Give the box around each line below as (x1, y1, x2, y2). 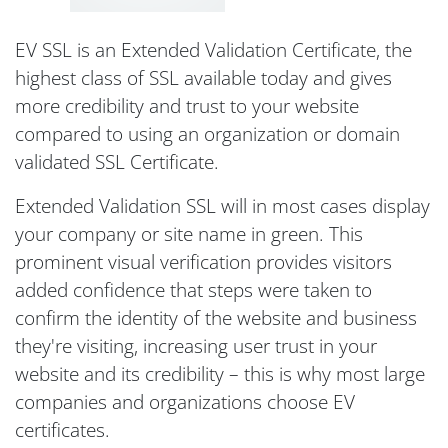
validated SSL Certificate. (15, 148, 219, 175)
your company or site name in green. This (15, 220, 363, 247)
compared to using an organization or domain (15, 120, 400, 147)
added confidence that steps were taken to (15, 276, 372, 303)
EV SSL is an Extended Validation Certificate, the (15, 36, 412, 63)
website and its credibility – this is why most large (15, 360, 425, 387)
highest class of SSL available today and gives (15, 64, 392, 91)
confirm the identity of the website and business (15, 304, 417, 331)
